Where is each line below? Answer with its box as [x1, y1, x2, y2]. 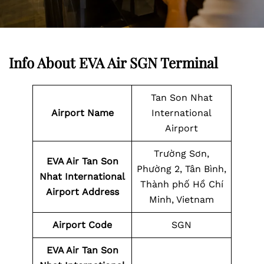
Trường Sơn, [154, 148, 209, 159]
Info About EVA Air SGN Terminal [9, 53, 218, 72]
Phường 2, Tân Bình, [137, 163, 226, 174]
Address [81, 186, 119, 197]
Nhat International [39, 171, 125, 182]
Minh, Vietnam [149, 194, 214, 205]
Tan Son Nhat [150, 92, 213, 103]
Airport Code [52, 219, 112, 230]
